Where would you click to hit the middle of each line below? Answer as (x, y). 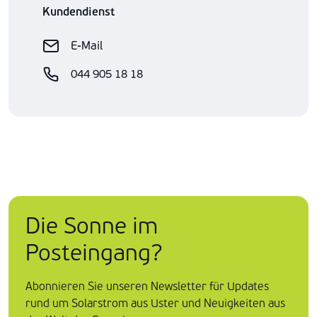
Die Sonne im (92, 226)
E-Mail (87, 46)
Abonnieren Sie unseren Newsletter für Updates (147, 286)
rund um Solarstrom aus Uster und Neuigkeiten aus (155, 303)
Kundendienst (79, 12)
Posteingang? (94, 253)
